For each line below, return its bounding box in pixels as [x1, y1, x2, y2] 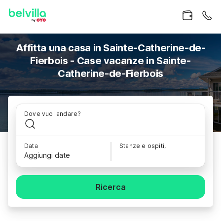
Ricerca [95, 182, 126, 192]
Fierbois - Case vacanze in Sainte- [30, 55, 191, 67]
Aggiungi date [24, 151, 70, 159]
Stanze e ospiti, [119, 142, 166, 149]
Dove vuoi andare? [24, 110, 81, 117]
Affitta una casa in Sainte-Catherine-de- [15, 42, 206, 54]
